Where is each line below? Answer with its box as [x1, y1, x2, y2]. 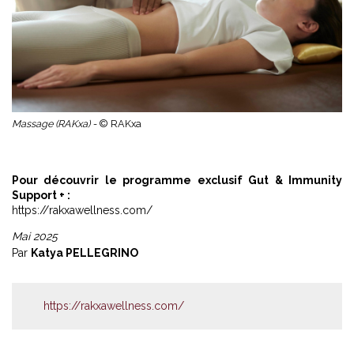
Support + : [12, 188, 70, 201]
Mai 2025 [12, 229, 58, 243]
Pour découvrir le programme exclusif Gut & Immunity [12, 173, 342, 186]
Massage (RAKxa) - [12, 117, 99, 130]
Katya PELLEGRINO [31, 246, 138, 259]
